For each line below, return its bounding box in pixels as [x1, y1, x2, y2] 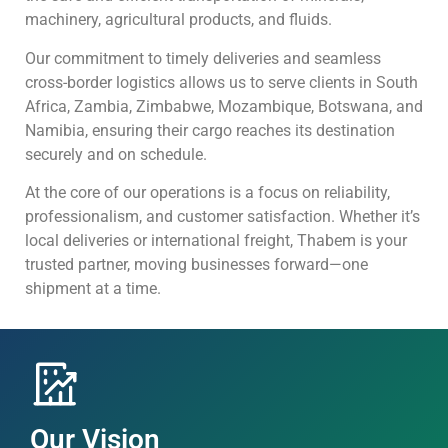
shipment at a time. [25, 279, 161, 299]
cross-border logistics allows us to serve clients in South [25, 72, 418, 92]
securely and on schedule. [25, 144, 207, 164]
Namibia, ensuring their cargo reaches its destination [25, 120, 395, 140]
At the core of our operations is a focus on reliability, [25, 183, 390, 203]
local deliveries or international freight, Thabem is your [25, 231, 407, 251]
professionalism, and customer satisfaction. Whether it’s [25, 207, 420, 227]
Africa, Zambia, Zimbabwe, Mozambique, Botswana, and [25, 96, 423, 116]
